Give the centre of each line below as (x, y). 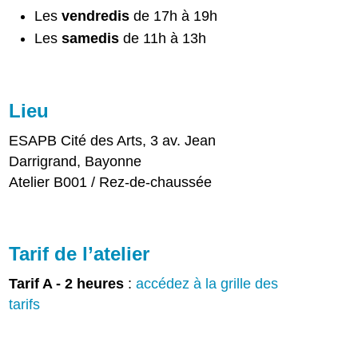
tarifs (25, 304)
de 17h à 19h (174, 16)
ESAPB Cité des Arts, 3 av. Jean (113, 140)
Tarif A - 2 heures (67, 283)
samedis (91, 38)
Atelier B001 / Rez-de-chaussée (111, 182)
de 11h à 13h (163, 38)
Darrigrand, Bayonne (76, 161)
